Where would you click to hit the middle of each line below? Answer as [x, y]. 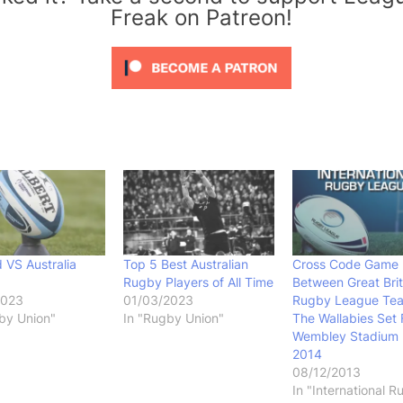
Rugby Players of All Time [199, 282]
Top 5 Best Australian [186, 264]
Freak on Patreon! [201, 17]
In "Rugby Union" [174, 318]
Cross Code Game [345, 264]
